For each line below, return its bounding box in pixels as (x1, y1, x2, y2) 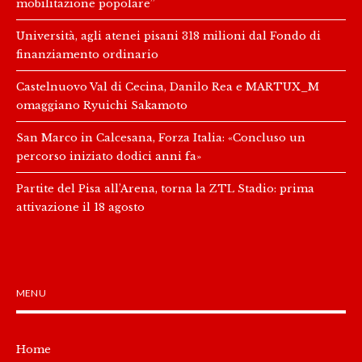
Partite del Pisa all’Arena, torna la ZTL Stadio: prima (16, 181, 314, 195)
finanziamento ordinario (16, 47, 158, 61)
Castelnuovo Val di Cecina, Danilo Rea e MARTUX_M (16, 79, 319, 93)
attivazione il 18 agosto (16, 200, 145, 213)
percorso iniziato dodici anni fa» (16, 149, 201, 162)
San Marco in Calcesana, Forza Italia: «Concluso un (16, 130, 305, 144)
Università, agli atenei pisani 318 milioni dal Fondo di (16, 28, 321, 42)
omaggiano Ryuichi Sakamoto (16, 98, 187, 112)
